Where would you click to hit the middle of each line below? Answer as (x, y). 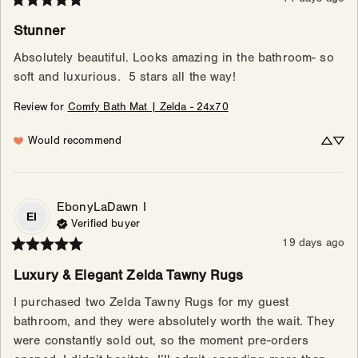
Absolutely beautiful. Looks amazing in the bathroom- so (174, 58)
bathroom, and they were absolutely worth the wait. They (174, 322)
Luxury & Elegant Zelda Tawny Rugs (129, 276)
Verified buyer (105, 224)
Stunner (39, 31)
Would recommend (75, 141)
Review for (39, 107)
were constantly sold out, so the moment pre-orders (161, 341)
